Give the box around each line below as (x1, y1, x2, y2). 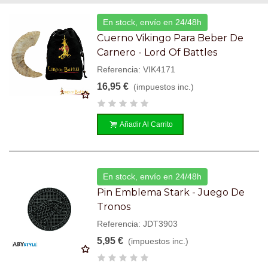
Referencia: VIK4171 (97, 64, 176, 74)
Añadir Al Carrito (120, 120, 173, 129)
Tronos (97, 200, 131, 212)
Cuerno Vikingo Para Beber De (97, 32, 244, 44)
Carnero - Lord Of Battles (97, 46, 218, 58)
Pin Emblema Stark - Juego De (97, 186, 245, 198)
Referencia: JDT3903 (97, 218, 178, 229)
